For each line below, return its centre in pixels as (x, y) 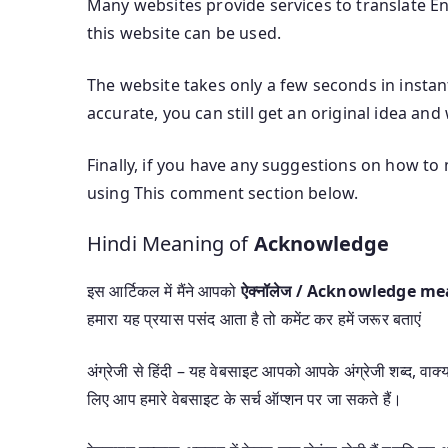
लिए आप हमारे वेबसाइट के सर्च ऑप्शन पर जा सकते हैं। (244, 398)
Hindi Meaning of (170, 243)
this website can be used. (184, 32)
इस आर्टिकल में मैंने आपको (164, 290)
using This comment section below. (223, 192)
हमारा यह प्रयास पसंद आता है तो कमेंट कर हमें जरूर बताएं (254, 318)
